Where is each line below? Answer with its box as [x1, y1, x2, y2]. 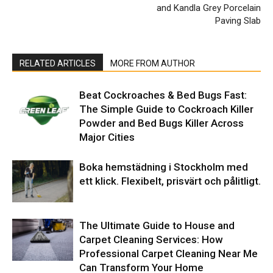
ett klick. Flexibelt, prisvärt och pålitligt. [79, 175, 261, 188]
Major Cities [79, 131, 135, 144]
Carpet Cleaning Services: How [79, 233, 223, 246]
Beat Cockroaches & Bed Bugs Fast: [79, 89, 247, 102]
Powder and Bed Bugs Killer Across [79, 117, 244, 130]
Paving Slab [215, 15, 261, 27]
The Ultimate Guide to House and [79, 219, 235, 232]
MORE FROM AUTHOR [110, 58, 195, 69]
